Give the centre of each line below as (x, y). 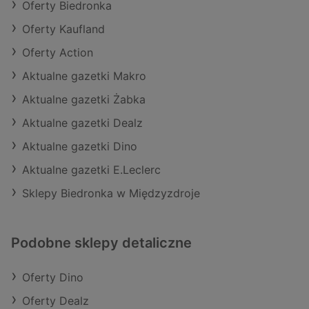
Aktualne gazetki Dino (80, 146)
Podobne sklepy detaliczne (101, 243)
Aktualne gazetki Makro (84, 76)
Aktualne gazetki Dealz (82, 123)
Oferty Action (58, 52)
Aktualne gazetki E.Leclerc (91, 170)
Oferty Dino (53, 277)
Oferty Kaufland (63, 29)
